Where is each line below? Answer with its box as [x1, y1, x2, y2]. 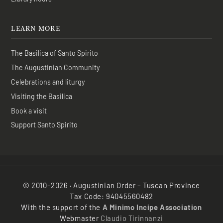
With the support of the [21, 202, 103, 212]
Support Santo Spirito [11, 120, 78, 129]
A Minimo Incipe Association [102, 202, 202, 212]
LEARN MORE [11, 24, 61, 32]
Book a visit [11, 106, 47, 115]
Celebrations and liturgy [11, 78, 85, 87]
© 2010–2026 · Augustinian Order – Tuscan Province [22, 180, 201, 190]
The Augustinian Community [11, 63, 100, 72]
